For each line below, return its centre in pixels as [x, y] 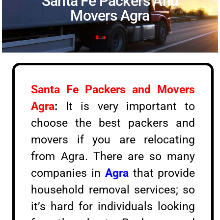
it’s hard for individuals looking [113, 207]
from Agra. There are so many [113, 157]
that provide [164, 173]
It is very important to [126, 107]
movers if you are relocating [113, 140]
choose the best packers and [113, 123]
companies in [68, 173]
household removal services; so [113, 190]
